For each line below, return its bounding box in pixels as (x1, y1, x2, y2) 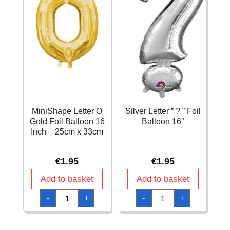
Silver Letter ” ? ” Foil (125, 106, 201, 116)
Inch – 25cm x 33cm (31, 127, 104, 136)
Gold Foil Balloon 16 (29, 117, 105, 126)
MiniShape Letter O (32, 106, 103, 116)
